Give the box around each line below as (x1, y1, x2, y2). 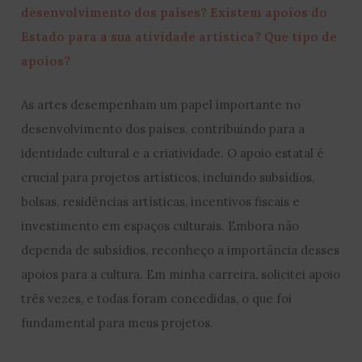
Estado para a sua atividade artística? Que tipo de (21, 29, 338, 45)
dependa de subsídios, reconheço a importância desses (21, 242, 340, 259)
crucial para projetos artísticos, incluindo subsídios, (21, 170, 315, 186)
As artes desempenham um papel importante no (21, 97, 301, 113)
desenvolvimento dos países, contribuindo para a (21, 121, 305, 137)
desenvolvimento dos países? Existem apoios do (21, 5, 328, 21)
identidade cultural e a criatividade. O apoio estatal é (21, 145, 325, 162)
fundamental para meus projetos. (21, 315, 214, 331)
